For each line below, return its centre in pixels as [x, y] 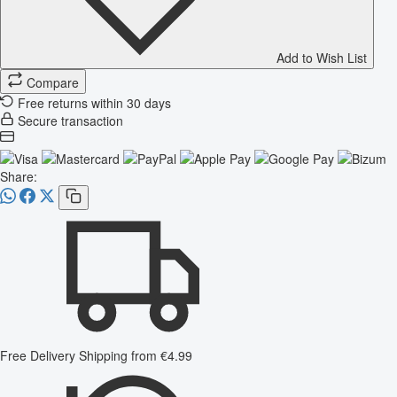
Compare [53, 83]
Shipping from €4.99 [136, 355]
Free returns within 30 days [94, 103]
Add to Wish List [322, 58]
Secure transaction [70, 121]
